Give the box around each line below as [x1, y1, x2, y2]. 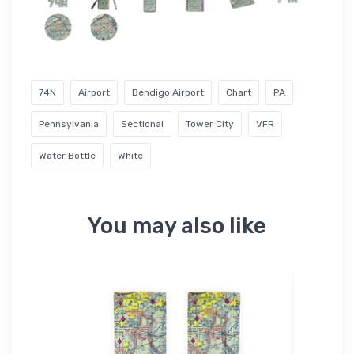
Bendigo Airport [132, 86, 204, 98]
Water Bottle [39, 149, 96, 161]
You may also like [88, 212, 266, 239]
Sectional [121, 118, 164, 130]
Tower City [186, 118, 234, 130]
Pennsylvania [39, 118, 99, 130]
